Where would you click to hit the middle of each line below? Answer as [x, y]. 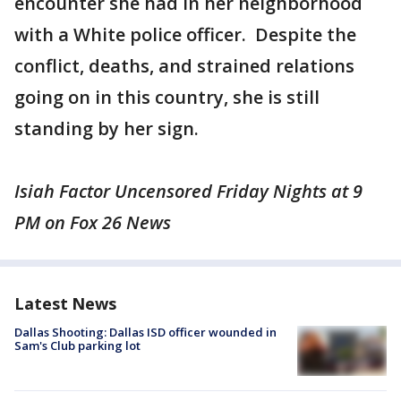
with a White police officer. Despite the [185, 34]
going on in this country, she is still [167, 97]
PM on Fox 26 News [93, 222]
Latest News [65, 303]
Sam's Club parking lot [77, 346]
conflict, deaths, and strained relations [184, 66]
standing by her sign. [107, 128]
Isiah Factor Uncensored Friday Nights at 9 [188, 191]
